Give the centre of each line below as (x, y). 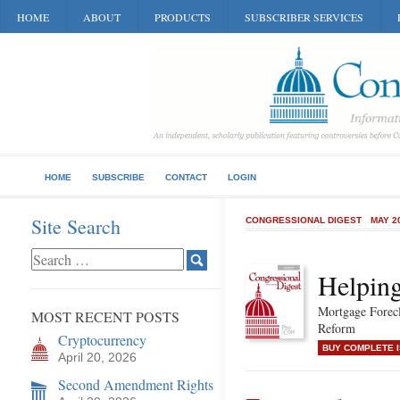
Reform (337, 328)
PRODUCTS (183, 17)
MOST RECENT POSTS (105, 317)
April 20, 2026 (97, 357)
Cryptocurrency (102, 340)
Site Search (76, 226)
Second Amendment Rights (136, 384)
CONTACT (186, 177)
